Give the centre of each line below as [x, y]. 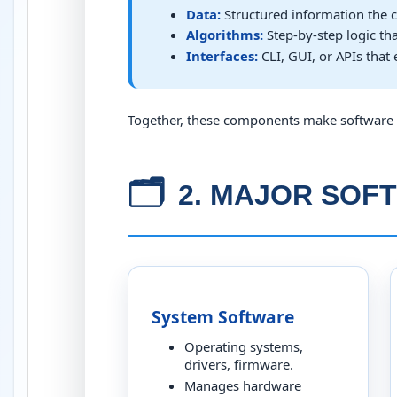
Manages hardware [242, 385]
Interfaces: [222, 55]
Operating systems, [243, 346]
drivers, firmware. [238, 364]
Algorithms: [225, 35]
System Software [222, 317]
